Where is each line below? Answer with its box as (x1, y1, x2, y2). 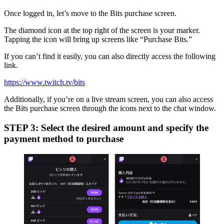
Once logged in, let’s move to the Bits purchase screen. (4, 9, 176, 18)
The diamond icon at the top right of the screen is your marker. (4, 26, 200, 35)
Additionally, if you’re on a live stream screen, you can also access (4, 95, 213, 104)
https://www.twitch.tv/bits (4, 78, 85, 87)
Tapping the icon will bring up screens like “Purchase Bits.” (4, 35, 192, 44)
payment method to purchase (4, 133, 123, 144)
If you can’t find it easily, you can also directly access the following (4, 52, 215, 61)
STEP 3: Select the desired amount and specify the (4, 122, 208, 133)
